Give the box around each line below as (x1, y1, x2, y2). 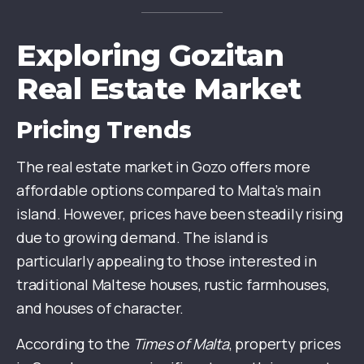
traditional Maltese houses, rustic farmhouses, (16, 275, 330, 294)
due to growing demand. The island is (16, 227, 268, 247)
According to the (16, 334, 133, 353)
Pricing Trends (16, 116, 193, 144)
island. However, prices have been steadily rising (16, 204, 344, 223)
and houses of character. (16, 298, 184, 318)
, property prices (228, 334, 341, 353)
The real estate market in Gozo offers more (16, 157, 310, 176)
